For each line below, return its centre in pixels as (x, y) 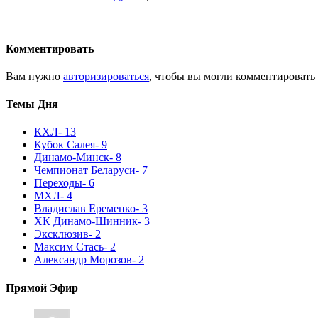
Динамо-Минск (72, 158)
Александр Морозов (83, 260)
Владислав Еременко (85, 209)
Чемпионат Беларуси (85, 170)
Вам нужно (34, 76)
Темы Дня (32, 104)
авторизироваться (106, 76)
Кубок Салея (65, 145)
